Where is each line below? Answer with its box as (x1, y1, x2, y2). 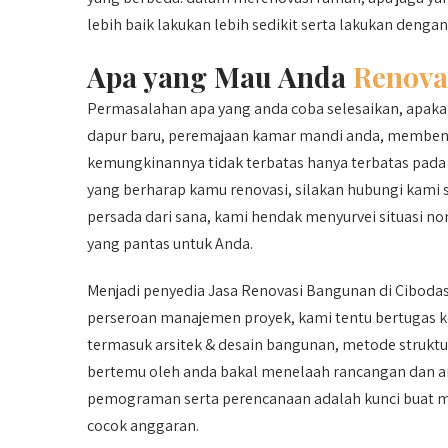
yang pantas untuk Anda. (87, 233, 253, 254)
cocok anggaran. (87, 415, 199, 436)
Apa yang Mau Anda (87, 58, 353, 95)
